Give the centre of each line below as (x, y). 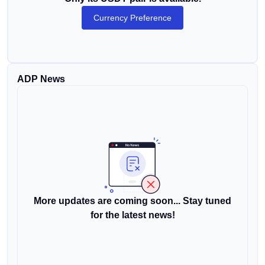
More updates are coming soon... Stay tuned (132, 201)
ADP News (41, 79)
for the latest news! (132, 215)
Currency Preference (132, 18)
